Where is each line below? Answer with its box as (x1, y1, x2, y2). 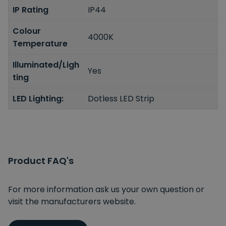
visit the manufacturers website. (8, 195, 136, 207)
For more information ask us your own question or (8, 183, 204, 195)
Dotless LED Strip (88, 92, 155, 104)
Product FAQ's (8, 154, 74, 167)
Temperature (13, 37, 68, 49)
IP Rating (13, 4, 48, 16)
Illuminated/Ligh (13, 59, 79, 71)
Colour (13, 25, 41, 37)
